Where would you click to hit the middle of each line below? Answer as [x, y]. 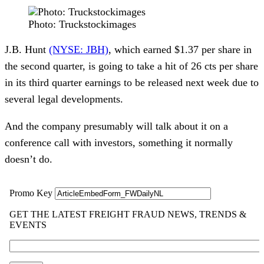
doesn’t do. [29, 159]
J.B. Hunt [27, 49]
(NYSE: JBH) [79, 49]
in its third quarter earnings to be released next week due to [132, 82]
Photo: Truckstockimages [82, 24]
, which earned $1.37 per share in [180, 49]
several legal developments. [64, 99]
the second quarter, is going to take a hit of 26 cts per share [131, 66]
